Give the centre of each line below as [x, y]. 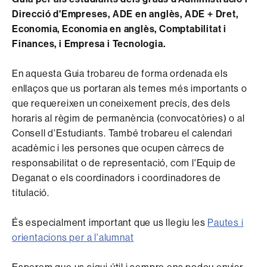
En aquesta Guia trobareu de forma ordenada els [120, 73]
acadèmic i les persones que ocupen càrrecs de [118, 148]
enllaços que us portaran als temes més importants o [130, 88]
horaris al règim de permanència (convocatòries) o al [128, 118]
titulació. [31, 192]
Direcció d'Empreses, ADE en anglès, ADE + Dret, [125, 13]
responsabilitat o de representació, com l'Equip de [124, 162]
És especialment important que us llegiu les [110, 222]
